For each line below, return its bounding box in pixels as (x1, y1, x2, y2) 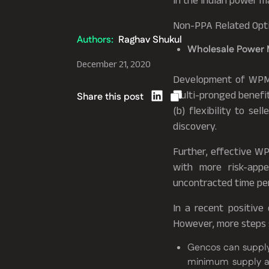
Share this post (77, 90, 144, 104)
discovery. (173, 120, 217, 132)
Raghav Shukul (118, 33, 182, 47)
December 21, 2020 (77, 59, 151, 70)
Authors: (77, 33, 113, 47)
